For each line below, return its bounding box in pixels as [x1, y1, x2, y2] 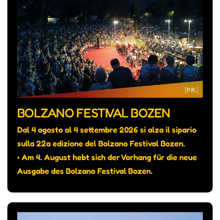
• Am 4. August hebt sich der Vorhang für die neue [17, 152, 197, 162]
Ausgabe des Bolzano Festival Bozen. [17, 166, 153, 176]
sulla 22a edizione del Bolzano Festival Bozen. [17, 138, 185, 148]
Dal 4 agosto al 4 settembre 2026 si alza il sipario [17, 125, 196, 135]
